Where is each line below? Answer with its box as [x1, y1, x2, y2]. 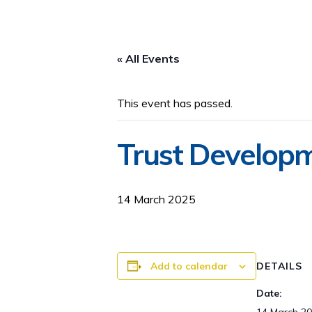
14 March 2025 [117, 192, 196, 206]
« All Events [117, 52, 180, 65]
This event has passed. [117, 96, 233, 110]
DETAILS [256, 260, 302, 272]
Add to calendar [150, 260, 228, 272]
